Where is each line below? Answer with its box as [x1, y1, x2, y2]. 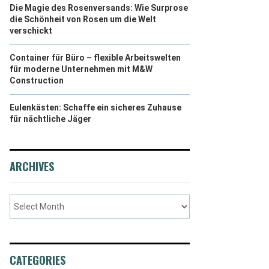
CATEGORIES [10, 252, 65, 268]
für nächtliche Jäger [10, 114, 91, 124]
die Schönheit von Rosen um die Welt [10, 14, 156, 24]
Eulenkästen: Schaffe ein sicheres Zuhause [10, 103, 181, 112]
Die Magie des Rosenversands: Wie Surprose [10, 3, 188, 13]
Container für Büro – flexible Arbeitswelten [10, 53, 181, 62]
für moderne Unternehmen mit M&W [10, 64, 153, 74]
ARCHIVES [10, 159, 54, 174]
